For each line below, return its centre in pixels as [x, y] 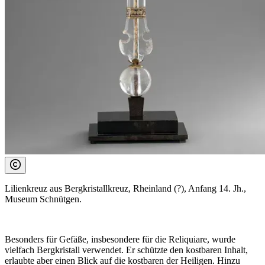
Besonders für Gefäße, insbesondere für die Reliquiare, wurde [120, 240]
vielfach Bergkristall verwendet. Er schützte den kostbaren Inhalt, [126, 250]
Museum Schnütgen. [43, 199]
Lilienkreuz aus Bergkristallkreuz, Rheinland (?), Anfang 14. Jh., [125, 189]
